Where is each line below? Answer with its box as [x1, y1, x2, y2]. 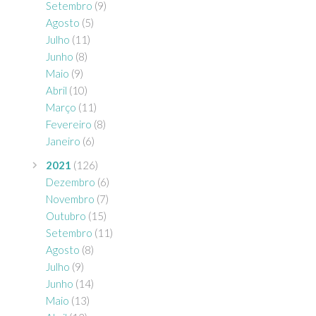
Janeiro [46, 134, 80, 147]
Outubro [46, 209, 86, 222]
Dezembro [46, 175, 95, 188]
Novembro [46, 192, 95, 205]
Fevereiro [46, 117, 92, 130]
